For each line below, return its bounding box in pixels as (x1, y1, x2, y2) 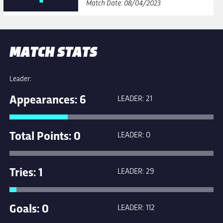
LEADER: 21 (117, 93, 152, 104)
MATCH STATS (9, 41, 97, 61)
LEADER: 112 (117, 202, 155, 213)
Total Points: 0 (9, 127, 81, 143)
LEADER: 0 (117, 129, 150, 140)
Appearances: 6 (9, 91, 86, 107)
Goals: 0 (9, 200, 49, 216)
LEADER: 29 (117, 165, 154, 176)
